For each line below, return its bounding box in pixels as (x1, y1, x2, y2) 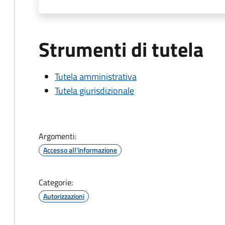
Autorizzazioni (43, 191, 84, 201)
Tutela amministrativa (55, 70, 137, 83)
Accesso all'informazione (43, 145, 117, 155)
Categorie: (39, 176, 73, 188)
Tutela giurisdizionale (55, 84, 134, 97)
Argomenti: (39, 130, 76, 142)
